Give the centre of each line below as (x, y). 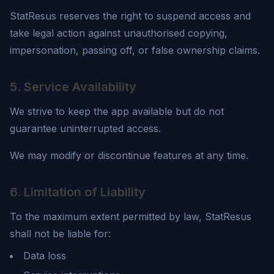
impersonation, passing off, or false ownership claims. (135, 50)
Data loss (45, 256)
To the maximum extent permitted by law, (107, 217)
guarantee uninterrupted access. (85, 128)
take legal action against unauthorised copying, (119, 33)
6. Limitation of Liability (78, 192)
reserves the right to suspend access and (154, 16)
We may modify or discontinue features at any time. (129, 155)
